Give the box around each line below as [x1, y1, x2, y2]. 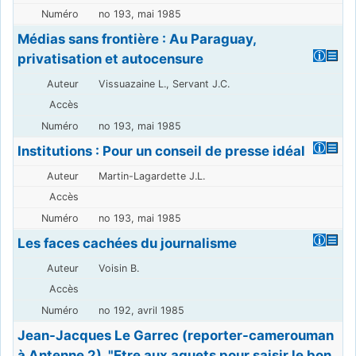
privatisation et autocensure [17, 50, 204, 67]
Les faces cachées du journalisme [17, 234, 238, 251]
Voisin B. [98, 261, 139, 274]
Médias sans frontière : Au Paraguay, [17, 30, 257, 47]
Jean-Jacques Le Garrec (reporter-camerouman [17, 327, 335, 343]
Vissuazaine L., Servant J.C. [98, 77, 230, 90]
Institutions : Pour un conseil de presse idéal [17, 142, 306, 159]
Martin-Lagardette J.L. [98, 169, 205, 182]
